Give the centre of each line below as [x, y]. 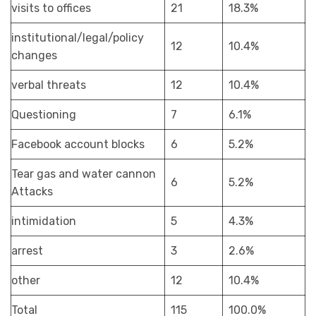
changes [34, 55]
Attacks [32, 191]
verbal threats [49, 85]
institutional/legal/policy [78, 37]
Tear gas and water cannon [84, 174]
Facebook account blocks [78, 144]
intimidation [44, 221]
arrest [27, 250]
